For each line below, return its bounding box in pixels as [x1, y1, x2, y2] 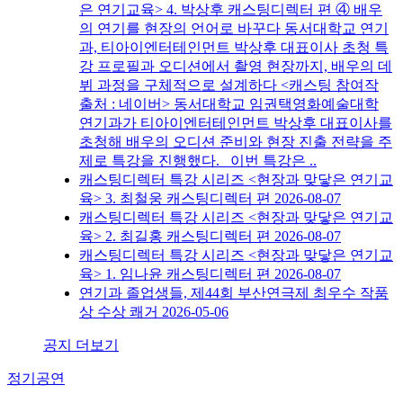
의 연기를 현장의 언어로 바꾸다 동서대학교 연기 [79, 21, 389, 37]
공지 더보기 [43, 337, 119, 354]
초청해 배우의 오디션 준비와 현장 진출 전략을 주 [79, 134, 392, 150]
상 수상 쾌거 [79, 304, 162, 320]
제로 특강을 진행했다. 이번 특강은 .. [79, 153, 317, 169]
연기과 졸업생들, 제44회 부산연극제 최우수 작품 [79, 285, 389, 301]
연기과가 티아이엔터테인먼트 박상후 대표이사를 [79, 115, 392, 131]
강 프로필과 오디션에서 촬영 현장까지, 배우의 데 [79, 58, 392, 75]
